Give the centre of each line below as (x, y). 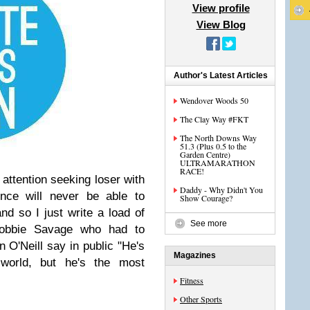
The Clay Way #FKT (214, 119)
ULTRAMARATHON (218, 163)
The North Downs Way (218, 138)
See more (209, 224)
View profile (221, 8)
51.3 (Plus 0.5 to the (213, 146)
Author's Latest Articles (221, 75)
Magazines (195, 255)
